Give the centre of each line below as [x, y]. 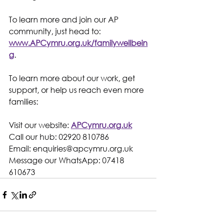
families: [23, 101]
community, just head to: [56, 31]
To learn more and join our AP [65, 19]
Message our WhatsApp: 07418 [67, 160]
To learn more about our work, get [73, 78]
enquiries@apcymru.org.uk [83, 148]
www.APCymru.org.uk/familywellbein [78, 43]
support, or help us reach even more [77, 90]
